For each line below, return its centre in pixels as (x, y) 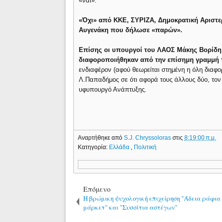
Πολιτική (145, 147)
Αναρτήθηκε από (101, 138)
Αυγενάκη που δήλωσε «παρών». (131, 30)
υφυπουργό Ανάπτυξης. (113, 89)
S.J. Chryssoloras (148, 138)
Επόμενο (97, 189)
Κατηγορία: (94, 147)
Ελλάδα (120, 147)
